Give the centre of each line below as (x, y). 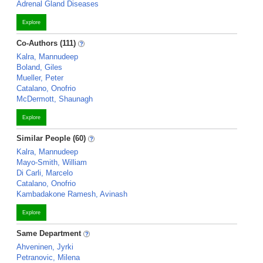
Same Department (50, 233)
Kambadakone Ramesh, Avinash (72, 194)
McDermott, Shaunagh (55, 99)
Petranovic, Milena (48, 257)
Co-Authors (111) (46, 43)
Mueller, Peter (40, 78)
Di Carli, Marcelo (45, 173)
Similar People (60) (51, 138)
